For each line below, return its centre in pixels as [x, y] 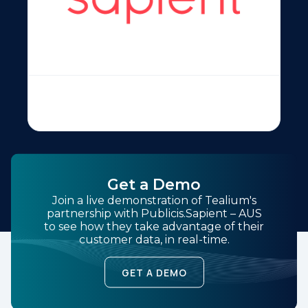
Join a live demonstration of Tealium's [154, 200]
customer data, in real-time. [154, 239]
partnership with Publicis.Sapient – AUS [154, 213]
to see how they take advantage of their [154, 226]
